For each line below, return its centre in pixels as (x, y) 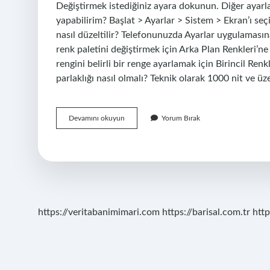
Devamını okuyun (97, 118)
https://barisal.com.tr (206, 212)
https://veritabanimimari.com (99, 212)
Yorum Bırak (181, 118)
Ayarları (136, 139)
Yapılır (134, 161)
